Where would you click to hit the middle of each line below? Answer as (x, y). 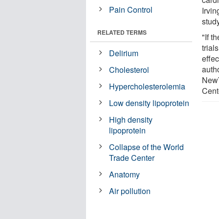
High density (131, 119)
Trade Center (132, 157)
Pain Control (131, 9)
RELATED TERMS (122, 32)
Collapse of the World (147, 147)
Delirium (124, 53)
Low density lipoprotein (149, 103)
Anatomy (125, 174)
